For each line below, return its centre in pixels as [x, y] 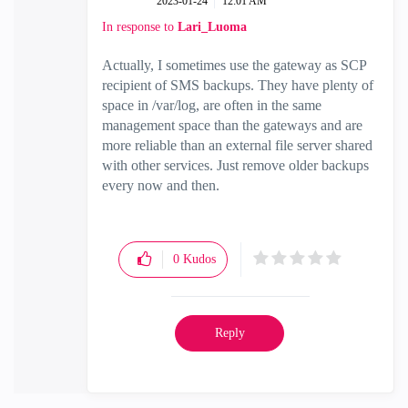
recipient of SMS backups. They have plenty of [238, 85]
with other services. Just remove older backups [235, 165]
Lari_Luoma [212, 27]
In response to [140, 27]
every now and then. [161, 185]
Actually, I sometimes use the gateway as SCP [234, 65]
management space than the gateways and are [232, 125]
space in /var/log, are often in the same [212, 105]
